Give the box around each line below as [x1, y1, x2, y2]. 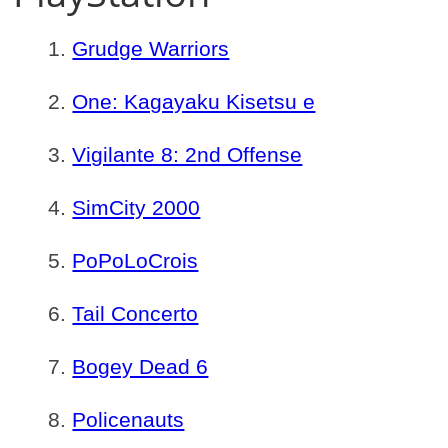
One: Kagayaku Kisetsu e [72, 90, 316, 113]
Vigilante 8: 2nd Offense [72, 143, 303, 166]
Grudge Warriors [72, 37, 230, 60]
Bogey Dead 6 [72, 355, 209, 378]
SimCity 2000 [72, 196, 201, 219]
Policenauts [72, 408, 185, 431]
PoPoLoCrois [72, 249, 199, 272]
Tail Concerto [72, 302, 199, 325]
